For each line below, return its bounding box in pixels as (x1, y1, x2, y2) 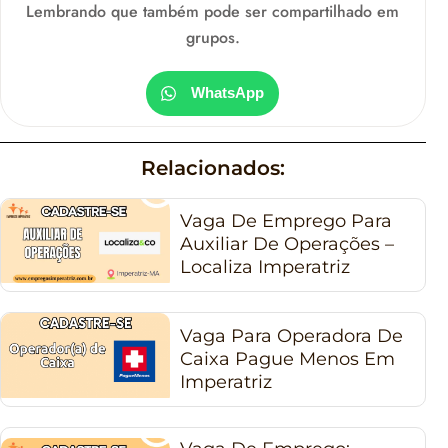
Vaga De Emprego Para (180, 210, 393, 233)
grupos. (185, 25, 240, 49)
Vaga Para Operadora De (180, 325, 404, 348)
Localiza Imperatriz (180, 256, 351, 279)
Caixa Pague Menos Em (180, 348, 396, 371)
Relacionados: (140, 155, 285, 180)
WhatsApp (191, 84, 265, 102)
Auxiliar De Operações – (180, 233, 395, 256)
